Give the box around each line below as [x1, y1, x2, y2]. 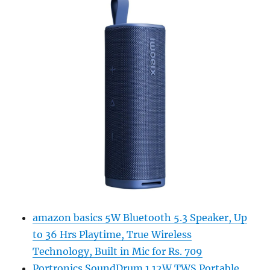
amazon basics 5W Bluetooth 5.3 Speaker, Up [33, 212, 248, 224]
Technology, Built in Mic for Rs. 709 [33, 245, 203, 258]
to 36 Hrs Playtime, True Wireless [33, 228, 192, 241]
